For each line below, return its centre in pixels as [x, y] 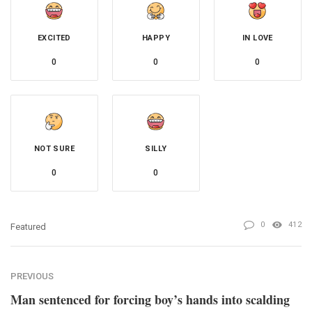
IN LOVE [258, 38]
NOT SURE [54, 148]
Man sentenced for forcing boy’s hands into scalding [150, 299]
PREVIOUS [32, 276]
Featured [28, 226]
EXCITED [54, 38]
